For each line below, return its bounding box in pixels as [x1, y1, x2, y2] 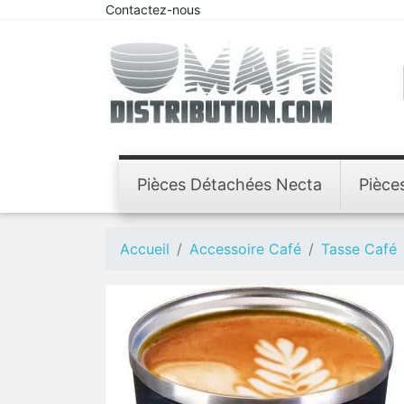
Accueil [120, 240, 170, 258]
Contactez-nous [106, 2, 200, 17]
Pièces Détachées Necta [137, 175, 322, 194]
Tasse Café [321, 240, 397, 258]
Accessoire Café [189, 240, 301, 258]
